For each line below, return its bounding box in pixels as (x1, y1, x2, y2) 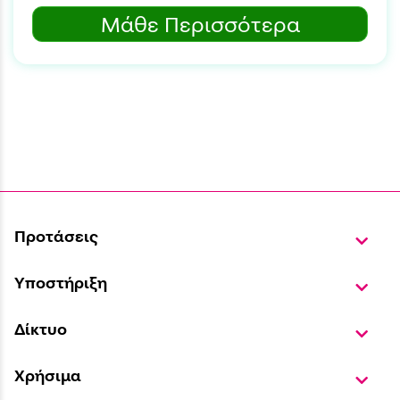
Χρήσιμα (14, 364, 81, 385)
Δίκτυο (14, 318, 67, 338)
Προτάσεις (14, 225, 98, 246)
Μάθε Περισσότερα (100, 11, 300, 38)
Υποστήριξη (14, 271, 107, 292)
